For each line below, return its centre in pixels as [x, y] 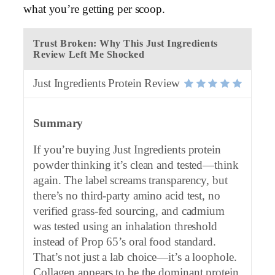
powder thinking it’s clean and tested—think [136, 165]
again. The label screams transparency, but [130, 181]
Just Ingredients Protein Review [107, 84]
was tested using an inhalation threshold [125, 227]
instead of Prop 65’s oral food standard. [125, 242]
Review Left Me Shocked [89, 55]
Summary [58, 123]
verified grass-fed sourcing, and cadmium [129, 211]
